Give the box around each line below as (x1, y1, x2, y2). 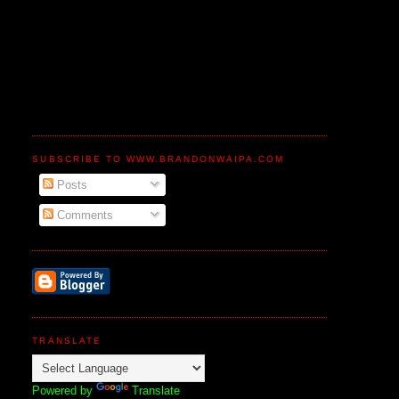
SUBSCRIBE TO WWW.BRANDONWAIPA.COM (32, 154, 285, 165)
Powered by (32, 383, 97, 397)
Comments (53, 208, 113, 222)
